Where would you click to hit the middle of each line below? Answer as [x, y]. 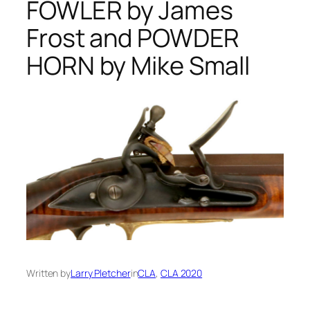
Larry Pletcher [101, 273]
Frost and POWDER [133, 37]
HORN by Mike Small [138, 65]
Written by [48, 273]
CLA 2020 [181, 273]
